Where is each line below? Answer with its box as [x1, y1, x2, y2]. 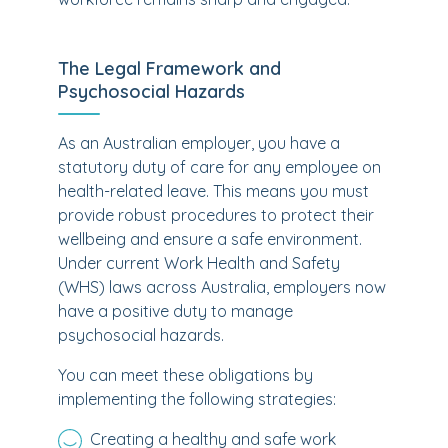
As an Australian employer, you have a [58, 133, 340, 153]
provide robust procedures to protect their [58, 205, 374, 225]
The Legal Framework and [58, 57, 281, 80]
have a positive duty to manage [58, 301, 293, 321]
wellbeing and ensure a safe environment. [58, 229, 362, 249]
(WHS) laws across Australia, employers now [58, 277, 386, 297]
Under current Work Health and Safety [58, 253, 340, 273]
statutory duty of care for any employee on [58, 157, 381, 177]
